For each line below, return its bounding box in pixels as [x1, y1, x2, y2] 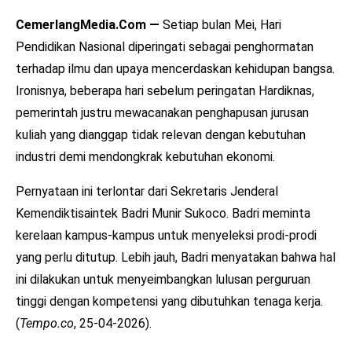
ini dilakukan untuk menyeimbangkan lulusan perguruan [16, 271, 310, 287]
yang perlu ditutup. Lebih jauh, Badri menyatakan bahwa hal [16, 249, 335, 265]
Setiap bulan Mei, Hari [159, 16, 281, 32]
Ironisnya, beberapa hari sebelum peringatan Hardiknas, [16, 82, 314, 98]
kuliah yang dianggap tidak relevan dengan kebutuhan [16, 126, 306, 142]
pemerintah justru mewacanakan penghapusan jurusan [16, 104, 309, 120]
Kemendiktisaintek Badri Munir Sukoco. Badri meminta [16, 205, 310, 221]
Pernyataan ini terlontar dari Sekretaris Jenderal [16, 183, 278, 199]
